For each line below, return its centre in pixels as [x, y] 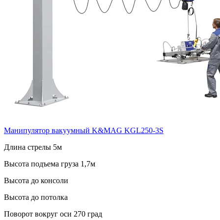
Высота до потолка [36, 197]
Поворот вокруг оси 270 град [53, 214]
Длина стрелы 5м [33, 147]
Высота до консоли [36, 180]
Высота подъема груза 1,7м [50, 164]
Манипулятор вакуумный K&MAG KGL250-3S [84, 130]
